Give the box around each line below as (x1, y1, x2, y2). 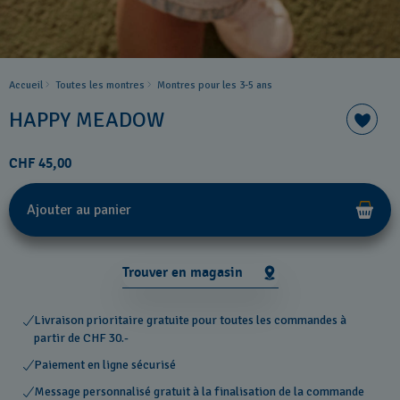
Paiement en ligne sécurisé (34, 357, 176, 372)
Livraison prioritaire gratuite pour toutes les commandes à (34, 312, 346, 328)
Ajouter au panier (27, 201, 131, 219)
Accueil (9, 79, 43, 92)
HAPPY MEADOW (9, 105, 164, 133)
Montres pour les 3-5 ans (157, 79, 272, 92)
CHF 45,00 (9, 154, 71, 172)
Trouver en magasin (121, 262, 243, 281)
